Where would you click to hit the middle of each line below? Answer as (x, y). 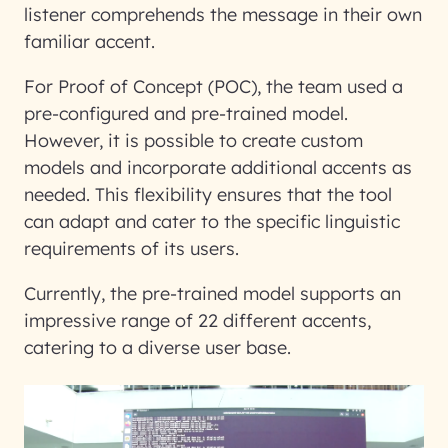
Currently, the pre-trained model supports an (212, 293)
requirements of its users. (134, 248)
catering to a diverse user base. (157, 347)
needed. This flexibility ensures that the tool (208, 194)
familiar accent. (92, 41)
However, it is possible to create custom (193, 140)
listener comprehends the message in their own (223, 14)
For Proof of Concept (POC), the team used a (213, 86)
